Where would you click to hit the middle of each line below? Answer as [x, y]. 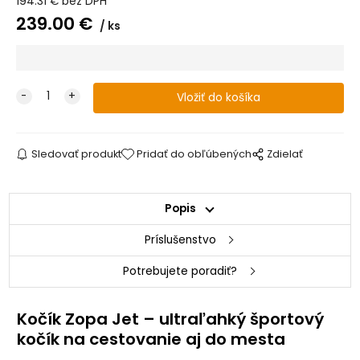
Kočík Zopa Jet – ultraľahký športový [171, 319]
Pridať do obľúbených [194, 154]
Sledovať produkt [76, 154]
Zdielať [285, 154]
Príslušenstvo [180, 240]
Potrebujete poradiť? [180, 272]
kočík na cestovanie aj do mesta [151, 340]
